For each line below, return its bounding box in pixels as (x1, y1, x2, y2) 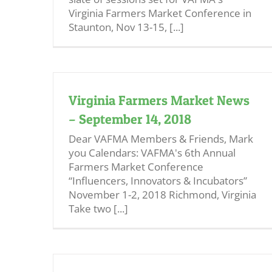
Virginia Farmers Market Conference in (69, 6, 251, 20)
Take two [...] (69, 202, 128, 216)
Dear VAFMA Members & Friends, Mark (69, 132, 253, 146)
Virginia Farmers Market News (69, 92, 250, 108)
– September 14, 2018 (69, 111, 191, 127)
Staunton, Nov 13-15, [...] (69, 20, 184, 34)
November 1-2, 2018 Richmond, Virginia (69, 188, 256, 202)
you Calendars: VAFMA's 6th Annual (69, 146, 236, 160)
